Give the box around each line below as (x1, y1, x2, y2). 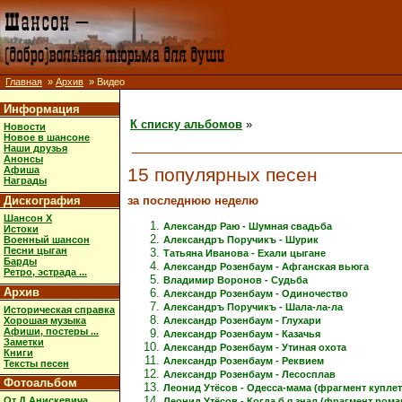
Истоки (4, 223, 39, 234)
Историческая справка (4, 303, 115, 315)
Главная (5, 76, 42, 87)
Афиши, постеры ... (4, 325, 99, 336)
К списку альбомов (130, 118, 242, 132)
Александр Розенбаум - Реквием (163, 354, 324, 366)
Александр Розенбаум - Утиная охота (163, 341, 346, 353)
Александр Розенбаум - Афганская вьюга (163, 260, 369, 272)
